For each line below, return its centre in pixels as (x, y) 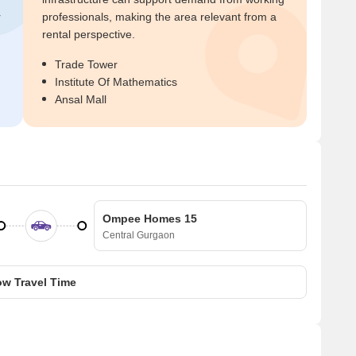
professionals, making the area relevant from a (159, 17)
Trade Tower (86, 64)
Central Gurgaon (139, 235)
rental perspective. (89, 34)
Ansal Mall (81, 99)
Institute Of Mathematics (116, 82)
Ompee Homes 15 (150, 219)
